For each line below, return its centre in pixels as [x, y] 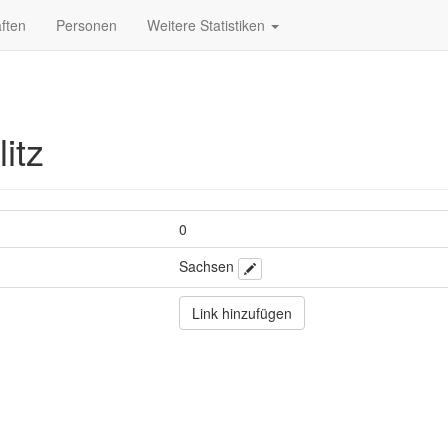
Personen [86, 25]
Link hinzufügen [242, 313]
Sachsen [208, 266]
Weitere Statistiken [208, 25]
